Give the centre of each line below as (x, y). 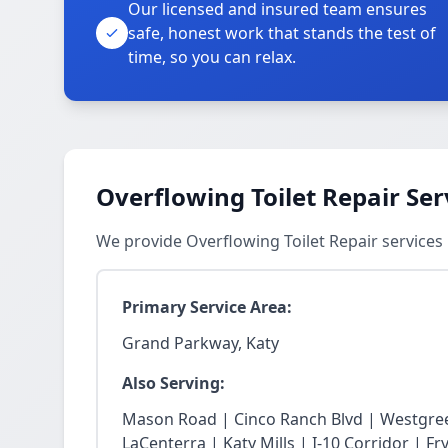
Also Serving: (173, 383)
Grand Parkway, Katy (200, 343)
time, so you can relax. (212, 57)
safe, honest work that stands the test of (282, 33)
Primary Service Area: (207, 307)
